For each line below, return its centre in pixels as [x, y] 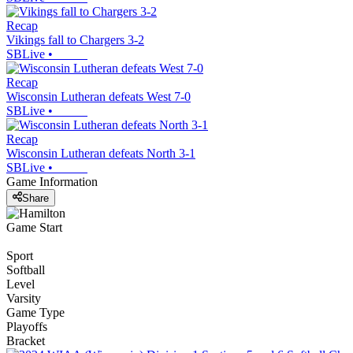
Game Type [35, 312]
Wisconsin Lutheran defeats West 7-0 [98, 97]
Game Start [34, 227]
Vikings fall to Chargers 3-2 [75, 40]
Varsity [24, 298]
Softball [26, 269]
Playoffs [27, 326]
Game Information [52, 182]
